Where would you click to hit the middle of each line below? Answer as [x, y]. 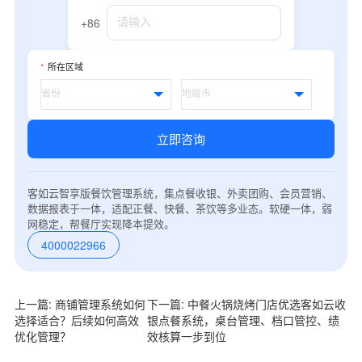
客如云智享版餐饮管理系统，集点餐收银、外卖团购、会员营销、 [179, 192]
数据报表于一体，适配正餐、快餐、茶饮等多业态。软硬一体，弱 [179, 208]
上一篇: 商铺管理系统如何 [80, 303]
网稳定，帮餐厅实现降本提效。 [101, 223]
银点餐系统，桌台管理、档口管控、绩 [244, 320]
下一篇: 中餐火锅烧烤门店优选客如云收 [247, 303]
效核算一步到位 [187, 336]
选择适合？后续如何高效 [76, 320]
